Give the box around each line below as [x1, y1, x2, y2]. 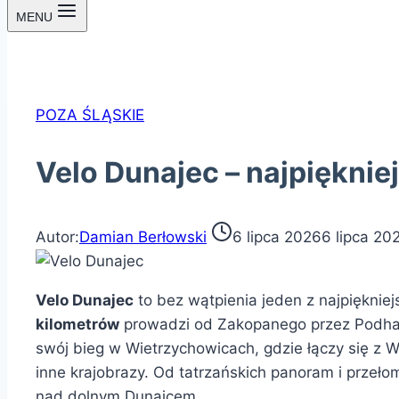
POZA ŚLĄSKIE [36, 106, 144, 125]
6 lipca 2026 [232, 228, 322, 247]
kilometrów [36, 315, 119, 334]
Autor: [36, 228, 79, 247]
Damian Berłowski [79, 228, 207, 247]
